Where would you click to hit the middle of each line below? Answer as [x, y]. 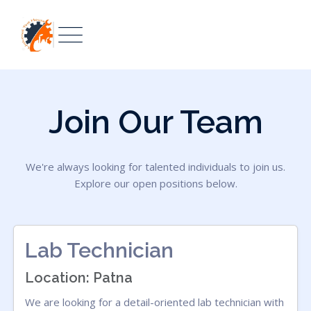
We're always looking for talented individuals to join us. [155, 167]
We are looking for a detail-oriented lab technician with [155, 302]
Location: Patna [79, 278]
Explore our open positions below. [155, 183]
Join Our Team [155, 122]
